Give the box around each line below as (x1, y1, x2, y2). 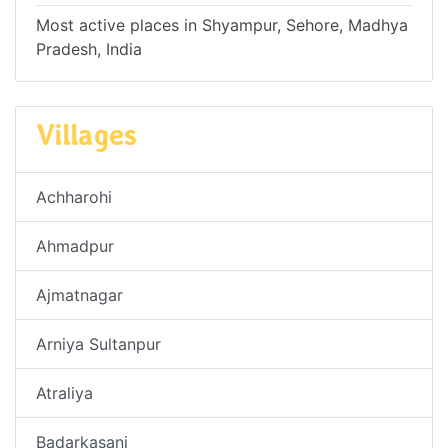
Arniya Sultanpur (36, 333, 161, 354)
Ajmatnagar (36, 284, 123, 305)
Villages (36, 117, 136, 152)
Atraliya (36, 382, 93, 403)
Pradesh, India (36, 38, 142, 59)
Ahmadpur (36, 235, 114, 256)
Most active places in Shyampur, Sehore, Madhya (36, 14, 408, 35)
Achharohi (36, 186, 112, 207)
